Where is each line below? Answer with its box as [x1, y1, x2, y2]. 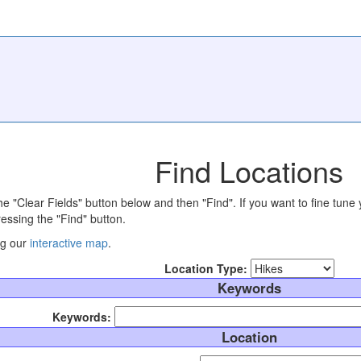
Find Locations [155, 149, 343, 191]
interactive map [30, 234, 108, 251]
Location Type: [164, 260, 247, 277]
